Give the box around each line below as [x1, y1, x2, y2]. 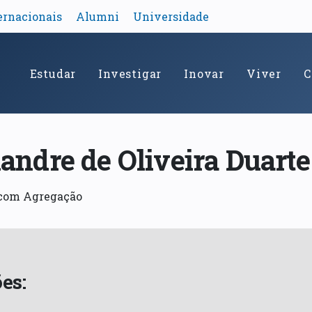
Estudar [29, 65, 77, 81]
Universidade [132, 9, 209, 24]
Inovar [184, 65, 224, 81]
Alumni [75, 9, 119, 24]
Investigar [98, 65, 162, 81]
